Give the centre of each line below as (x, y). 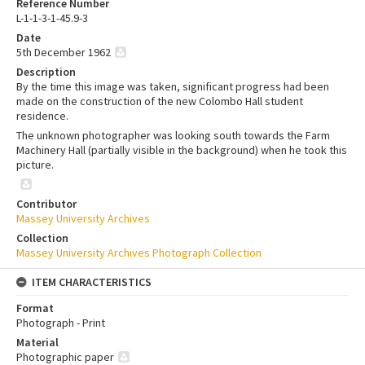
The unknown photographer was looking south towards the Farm (173, 136)
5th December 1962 (64, 53)
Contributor (46, 204)
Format (35, 308)
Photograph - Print (61, 323)
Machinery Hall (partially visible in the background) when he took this (182, 150)
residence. (42, 116)
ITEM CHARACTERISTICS (92, 282)
